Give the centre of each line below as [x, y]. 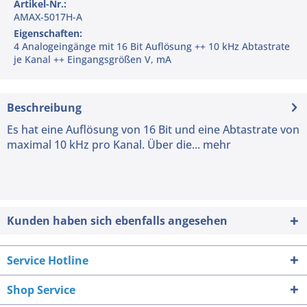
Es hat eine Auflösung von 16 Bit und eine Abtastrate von [153, 129]
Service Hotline [48, 260]
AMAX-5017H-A [48, 16]
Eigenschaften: [48, 33]
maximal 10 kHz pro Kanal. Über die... [103, 144]
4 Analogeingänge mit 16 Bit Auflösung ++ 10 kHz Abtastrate [152, 46]
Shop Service [41, 290]
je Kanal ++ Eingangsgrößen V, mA [93, 59]
